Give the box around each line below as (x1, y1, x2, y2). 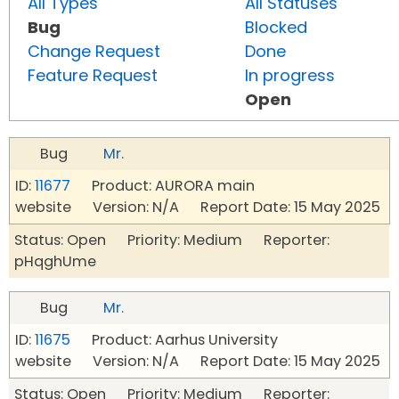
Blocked (245, 16, 307, 39)
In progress (245, 64, 335, 87)
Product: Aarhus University (70, 330, 278, 351)
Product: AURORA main (70, 175, 255, 197)
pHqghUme (14, 251, 96, 273)
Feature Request (28, 64, 158, 87)
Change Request (28, 40, 160, 63)
